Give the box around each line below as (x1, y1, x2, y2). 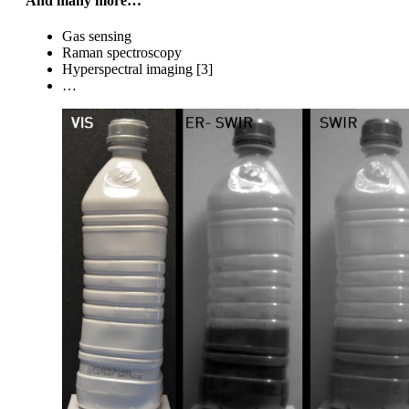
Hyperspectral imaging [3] (62, 61, 213, 78)
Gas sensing (62, 28, 131, 45)
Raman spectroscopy (62, 45, 182, 61)
